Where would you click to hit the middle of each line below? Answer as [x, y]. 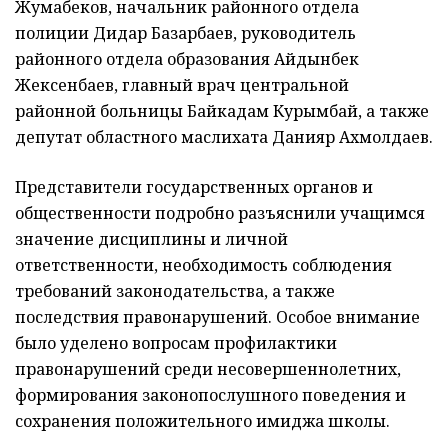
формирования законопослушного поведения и [210, 394]
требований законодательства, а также [175, 290]
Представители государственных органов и [194, 186]
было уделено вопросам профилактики [176, 342]
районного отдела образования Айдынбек [187, 58]
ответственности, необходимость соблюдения [203, 264]
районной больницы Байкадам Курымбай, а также [222, 110]
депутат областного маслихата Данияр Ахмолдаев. [224, 136]
